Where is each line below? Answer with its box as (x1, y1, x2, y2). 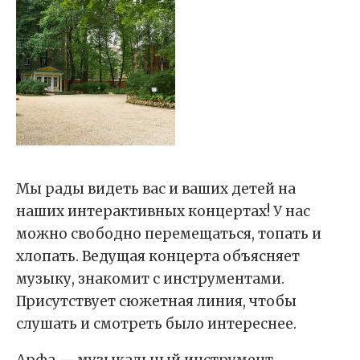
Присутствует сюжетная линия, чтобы (16, 292, 297, 310)
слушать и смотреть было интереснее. (16, 314, 297, 333)
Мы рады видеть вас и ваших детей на (16, 179, 296, 198)
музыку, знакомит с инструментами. (16, 269, 284, 288)
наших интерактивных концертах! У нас (16, 202, 310, 220)
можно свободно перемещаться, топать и (16, 224, 321, 243)
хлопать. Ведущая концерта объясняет (16, 247, 300, 265)
